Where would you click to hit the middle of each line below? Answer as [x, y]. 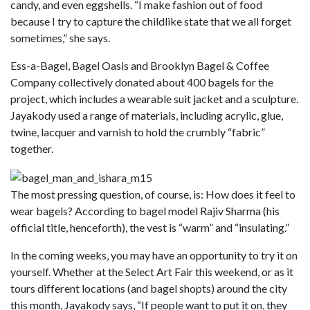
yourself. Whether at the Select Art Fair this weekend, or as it [152, 271]
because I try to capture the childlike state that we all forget [151, 21]
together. [32, 148]
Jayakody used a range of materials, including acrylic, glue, [147, 115]
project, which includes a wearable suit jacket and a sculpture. [154, 98]
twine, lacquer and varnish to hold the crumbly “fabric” [138, 131]
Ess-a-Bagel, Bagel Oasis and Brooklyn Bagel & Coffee [140, 65]
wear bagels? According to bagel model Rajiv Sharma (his [145, 210]
